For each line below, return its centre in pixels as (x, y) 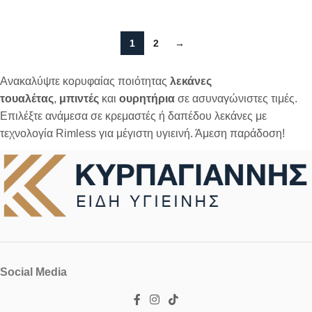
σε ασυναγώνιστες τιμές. (236, 99)
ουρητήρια (147, 99)
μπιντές (79, 99)
